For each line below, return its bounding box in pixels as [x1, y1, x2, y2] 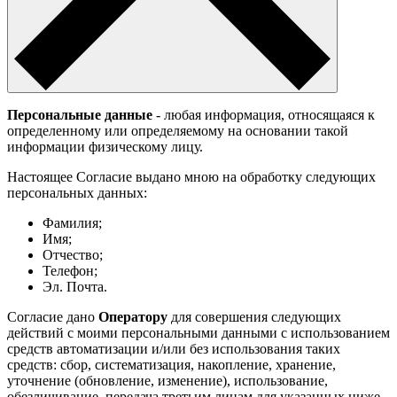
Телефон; [43, 262, 97, 278]
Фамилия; [43, 214, 102, 230]
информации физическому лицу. [7, 138, 203, 154]
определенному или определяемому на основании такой [7, 122, 348, 138]
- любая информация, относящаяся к [152, 106, 375, 122]
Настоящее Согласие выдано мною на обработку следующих [7, 168, 376, 184]
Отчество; [43, 246, 103, 262]
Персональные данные [7, 106, 152, 122]
